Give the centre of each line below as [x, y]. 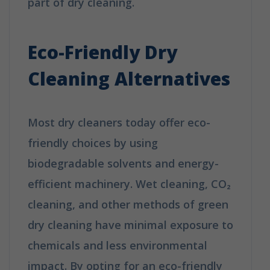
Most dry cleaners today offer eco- [119, 122]
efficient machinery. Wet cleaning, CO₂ [129, 184]
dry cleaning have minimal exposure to [130, 224]
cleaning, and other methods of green [128, 204]
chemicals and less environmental [118, 245]
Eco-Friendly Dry [102, 52]
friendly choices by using [93, 143]
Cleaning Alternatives [129, 78]
